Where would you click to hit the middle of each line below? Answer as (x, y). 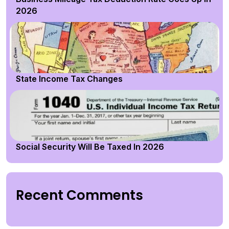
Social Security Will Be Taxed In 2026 (90, 147)
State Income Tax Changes (69, 79)
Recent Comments (79, 195)
